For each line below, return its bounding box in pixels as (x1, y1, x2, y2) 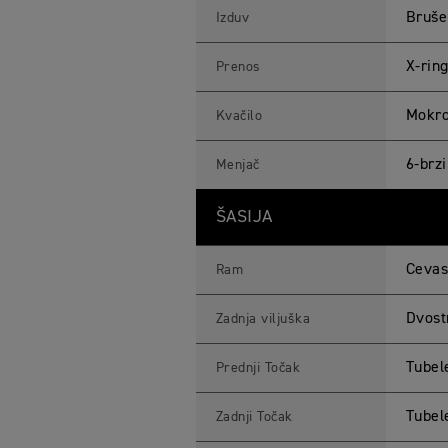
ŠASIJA (215, 208, 273, 226)
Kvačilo (215, 109, 263, 123)
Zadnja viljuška (215, 312, 311, 326)
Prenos (215, 60, 261, 74)
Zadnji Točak (215, 410, 293, 424)
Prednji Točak (215, 361, 301, 375)
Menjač (215, 158, 260, 172)
